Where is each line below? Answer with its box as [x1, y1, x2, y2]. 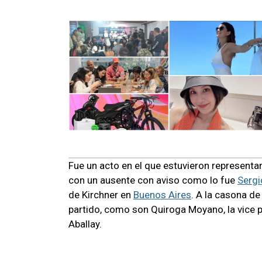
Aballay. [68, 218, 102, 230]
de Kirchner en [68, 188, 133, 201]
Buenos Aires [133, 188, 191, 201]
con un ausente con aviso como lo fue [68, 174, 237, 186]
